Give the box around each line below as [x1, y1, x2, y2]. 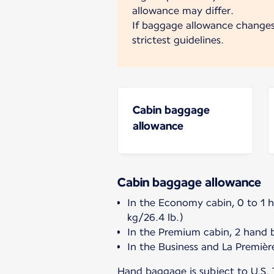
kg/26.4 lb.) [127, 211, 183, 223]
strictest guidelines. [132, 34, 224, 46]
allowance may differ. [132, 4, 234, 17]
